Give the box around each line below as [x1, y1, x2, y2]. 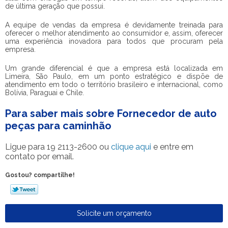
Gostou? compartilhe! [5, 172, 75, 179]
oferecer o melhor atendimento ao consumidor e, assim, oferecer [5, 29, 223, 37]
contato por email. [5, 152, 74, 161]
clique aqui [111, 142, 151, 152]
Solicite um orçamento [76, 209, 152, 217]
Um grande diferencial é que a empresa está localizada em [5, 64, 223, 72]
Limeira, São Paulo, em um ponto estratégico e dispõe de [5, 72, 223, 80]
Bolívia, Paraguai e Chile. [5, 89, 84, 97]
